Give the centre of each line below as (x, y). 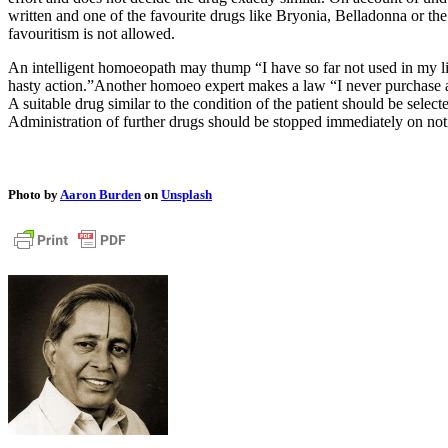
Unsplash (186, 194)
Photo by (34, 194)
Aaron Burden (100, 194)
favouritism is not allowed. (91, 33)
